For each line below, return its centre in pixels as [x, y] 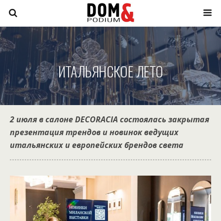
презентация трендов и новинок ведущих [94, 132]
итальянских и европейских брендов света [97, 145]
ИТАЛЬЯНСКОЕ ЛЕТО [110, 71]
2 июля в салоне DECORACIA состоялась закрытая [110, 119]
